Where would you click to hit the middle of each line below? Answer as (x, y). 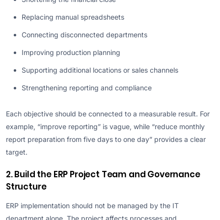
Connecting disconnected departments (84, 34)
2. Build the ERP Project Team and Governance (103, 174)
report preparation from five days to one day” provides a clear (106, 139)
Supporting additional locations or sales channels (100, 70)
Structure (26, 186)
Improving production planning (71, 52)
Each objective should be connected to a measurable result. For (108, 113)
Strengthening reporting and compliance (87, 87)
